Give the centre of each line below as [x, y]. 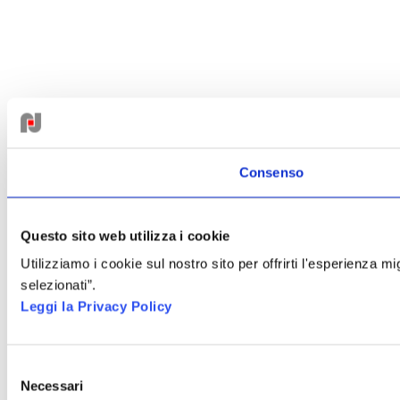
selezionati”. [58, 285]
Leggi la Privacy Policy [96, 306]
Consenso [271, 172]
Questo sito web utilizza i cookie [125, 235]
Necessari [52, 386]
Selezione [35, 368]
